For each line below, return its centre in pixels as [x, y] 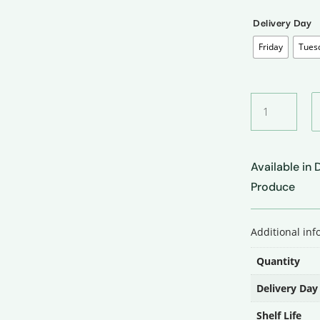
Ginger [265, 101]
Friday [271, 47]
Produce [273, 187]
